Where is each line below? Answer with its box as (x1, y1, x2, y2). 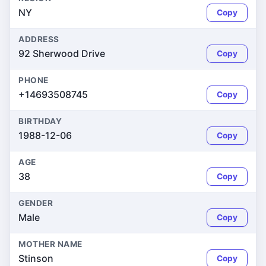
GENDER (18, 198, 53, 208)
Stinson (18, 252, 53, 264)
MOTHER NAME (18, 239, 83, 249)
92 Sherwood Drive (18, 47, 105, 59)
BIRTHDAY (18, 116, 62, 126)
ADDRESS (18, 34, 59, 44)
